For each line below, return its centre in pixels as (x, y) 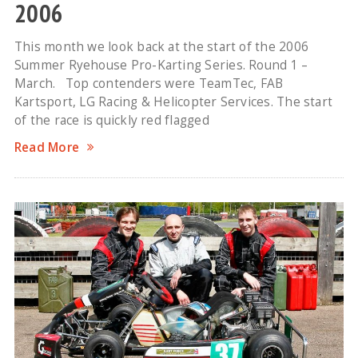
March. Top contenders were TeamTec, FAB (149, 83)
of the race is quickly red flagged (111, 120)
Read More (47, 147)
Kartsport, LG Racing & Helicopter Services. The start (173, 101)
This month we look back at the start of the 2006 (161, 46)
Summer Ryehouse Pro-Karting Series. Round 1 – (161, 65)
